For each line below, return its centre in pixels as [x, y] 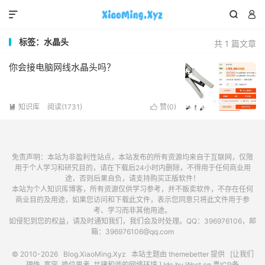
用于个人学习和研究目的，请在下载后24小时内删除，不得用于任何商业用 [132, 168]
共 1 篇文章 [235, 43]
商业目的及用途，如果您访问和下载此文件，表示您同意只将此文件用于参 [132, 200]
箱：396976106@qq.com [132, 232]
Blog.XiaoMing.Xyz [94, 254]
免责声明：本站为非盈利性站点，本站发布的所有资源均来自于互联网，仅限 [132, 157]
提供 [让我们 [231, 254]
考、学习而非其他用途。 [132, 210]
